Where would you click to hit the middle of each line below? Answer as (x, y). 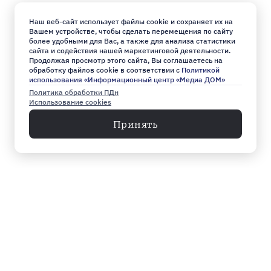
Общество (159, 255)
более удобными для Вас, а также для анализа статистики (132, 41)
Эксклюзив (163, 235)
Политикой (201, 70)
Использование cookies (70, 102)
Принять (135, 124)
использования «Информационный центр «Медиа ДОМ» (127, 80)
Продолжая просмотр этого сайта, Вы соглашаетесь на (126, 60)
